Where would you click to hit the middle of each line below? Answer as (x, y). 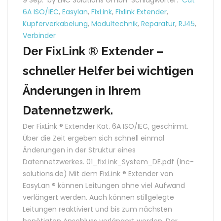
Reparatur (158, 24)
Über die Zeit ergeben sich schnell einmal (93, 138)
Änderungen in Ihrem (82, 91)
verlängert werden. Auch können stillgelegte (98, 197)
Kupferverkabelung (55, 24)
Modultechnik (114, 24)
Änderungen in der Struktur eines (79, 150)
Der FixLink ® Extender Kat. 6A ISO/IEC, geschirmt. (106, 126)
